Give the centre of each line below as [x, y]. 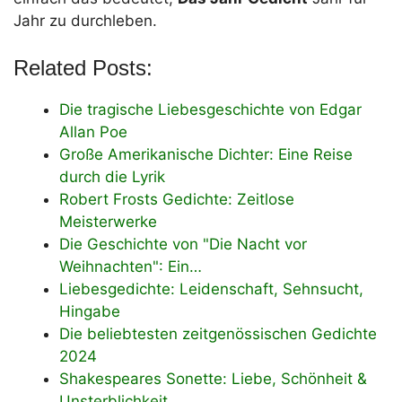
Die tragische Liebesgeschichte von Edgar [210, 109]
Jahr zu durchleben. [85, 21]
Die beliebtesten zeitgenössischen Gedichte [218, 333]
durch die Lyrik [112, 176]
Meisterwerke [108, 221]
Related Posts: [83, 67]
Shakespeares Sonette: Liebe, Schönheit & [213, 378]
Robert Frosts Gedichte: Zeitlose [177, 199]
